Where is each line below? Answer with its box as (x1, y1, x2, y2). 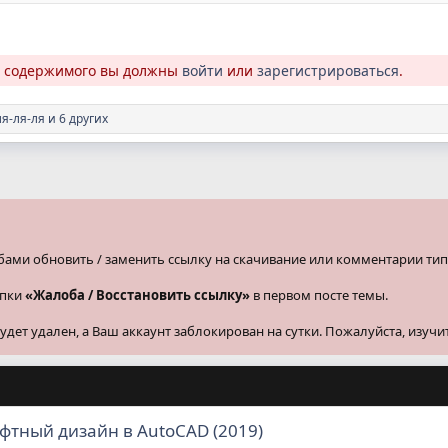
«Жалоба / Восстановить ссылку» (25, 285, 250, 304)
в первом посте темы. (250, 285, 388, 304)
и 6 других (45, 109, 108, 127)
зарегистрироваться (257, 60, 399, 80)
